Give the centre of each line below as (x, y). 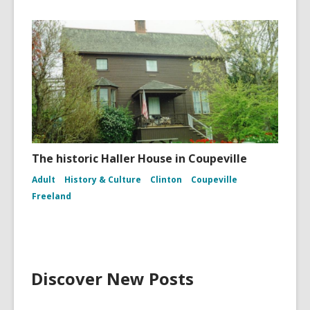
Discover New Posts (112, 278)
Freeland (52, 196)
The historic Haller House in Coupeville (139, 158)
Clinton (166, 179)
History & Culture (103, 179)
